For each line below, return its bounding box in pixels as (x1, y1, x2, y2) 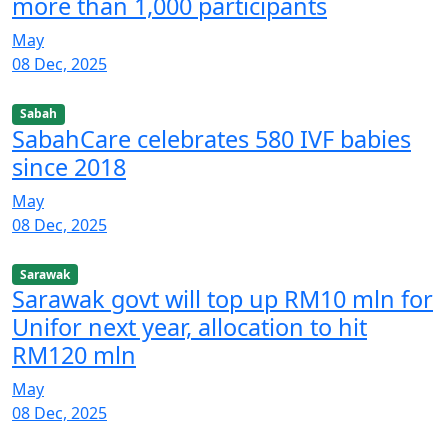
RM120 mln (12, 338, 136, 371)
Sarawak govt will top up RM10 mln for (12, 282, 433, 315)
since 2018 (12, 150, 126, 183)
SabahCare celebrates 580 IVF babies (12, 122, 411, 155)
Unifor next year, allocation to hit (12, 310, 367, 343)
